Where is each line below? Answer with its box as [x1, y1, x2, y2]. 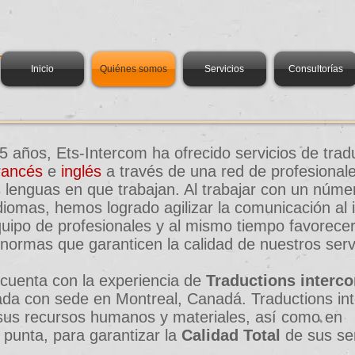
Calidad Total [181, 326, 281, 344]
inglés [56, 162, 106, 180]
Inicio [30, 63, 54, 74]
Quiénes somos [99, 63, 167, 74]
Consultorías [288, 63, 343, 74]
